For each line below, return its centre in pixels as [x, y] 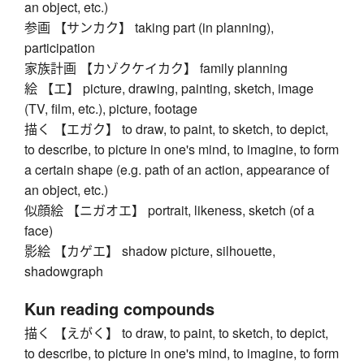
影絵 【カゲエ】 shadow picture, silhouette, [150, 250]
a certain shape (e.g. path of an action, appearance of [177, 169]
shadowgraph [64, 271]
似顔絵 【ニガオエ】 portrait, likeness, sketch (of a [169, 210]
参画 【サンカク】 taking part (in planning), [149, 27]
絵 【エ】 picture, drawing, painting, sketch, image [169, 88]
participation [60, 47]
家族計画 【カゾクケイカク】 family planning [156, 67]
